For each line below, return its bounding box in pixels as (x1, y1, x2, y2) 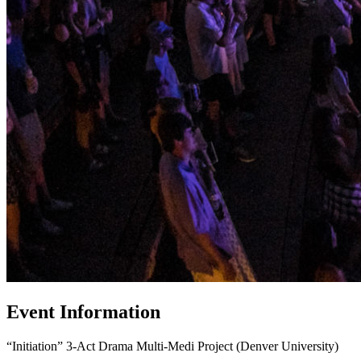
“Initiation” (6, 338, 66, 353)
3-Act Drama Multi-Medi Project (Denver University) (66, 338, 338, 353)
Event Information (6, 301, 160, 322)
